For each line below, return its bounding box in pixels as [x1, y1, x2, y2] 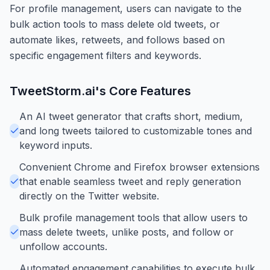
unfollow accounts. [19, 240, 107, 253]
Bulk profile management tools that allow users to [19, 211, 248, 224]
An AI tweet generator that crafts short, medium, [19, 110, 243, 122]
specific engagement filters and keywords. [10, 49, 201, 61]
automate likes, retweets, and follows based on [10, 33, 225, 46]
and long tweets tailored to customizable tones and [19, 124, 252, 137]
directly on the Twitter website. [19, 189, 159, 202]
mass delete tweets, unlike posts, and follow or [19, 225, 234, 238]
